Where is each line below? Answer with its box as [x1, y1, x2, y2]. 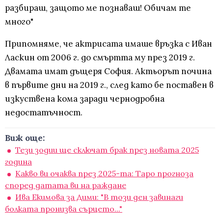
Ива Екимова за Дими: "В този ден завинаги [15, 192, 183, 202]
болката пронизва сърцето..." [5, 204, 122, 214]
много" [5, 16, 33, 27]
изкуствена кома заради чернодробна [5, 93, 165, 105]
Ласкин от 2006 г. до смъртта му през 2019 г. [5, 52, 195, 63]
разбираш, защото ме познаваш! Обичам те [5, 2, 191, 14]
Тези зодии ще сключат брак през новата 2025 [15, 145, 199, 155]
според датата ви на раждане [5, 180, 126, 191]
